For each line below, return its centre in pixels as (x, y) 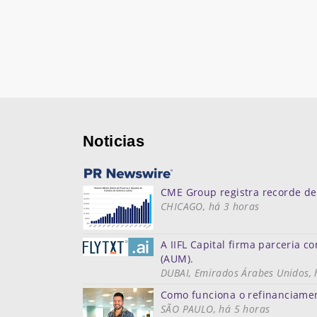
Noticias (114, 141)
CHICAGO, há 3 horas (210, 206)
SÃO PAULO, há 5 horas (215, 309)
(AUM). (177, 258)
